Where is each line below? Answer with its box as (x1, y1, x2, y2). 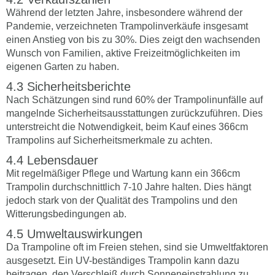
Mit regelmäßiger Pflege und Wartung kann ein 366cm (6, 168, 240, 179)
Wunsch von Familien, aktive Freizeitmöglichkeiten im (6, 47, 240, 58)
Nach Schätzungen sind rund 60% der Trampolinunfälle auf (6, 94, 263, 105)
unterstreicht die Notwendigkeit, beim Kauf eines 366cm (6, 121, 248, 132)
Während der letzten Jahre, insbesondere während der (6, 7, 242, 18)
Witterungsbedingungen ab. (6, 208, 126, 219)
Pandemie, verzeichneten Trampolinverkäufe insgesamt (6, 20, 248, 31)
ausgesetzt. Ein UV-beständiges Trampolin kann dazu (6, 255, 239, 266)
